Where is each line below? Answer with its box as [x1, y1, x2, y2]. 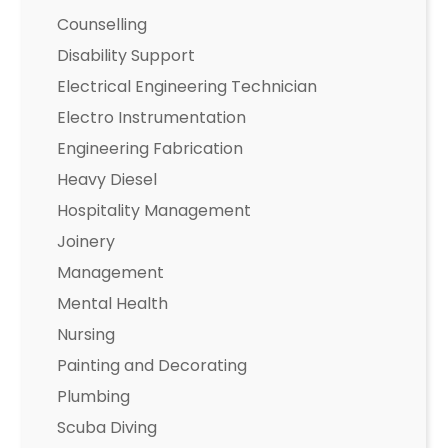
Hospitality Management [57, 199, 252, 222]
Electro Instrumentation [57, 106, 247, 129]
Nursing [57, 323, 116, 346]
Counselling [57, 13, 148, 36]
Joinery [57, 230, 116, 253]
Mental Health [57, 292, 169, 315]
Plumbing [57, 385, 131, 408]
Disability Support [57, 44, 196, 67]
